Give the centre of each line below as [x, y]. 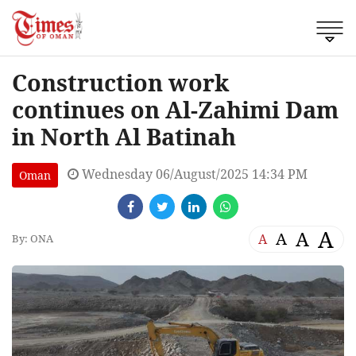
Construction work [120, 82]
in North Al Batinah [124, 136]
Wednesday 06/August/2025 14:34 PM [193, 174]
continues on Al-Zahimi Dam [175, 109]
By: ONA [33, 239]
